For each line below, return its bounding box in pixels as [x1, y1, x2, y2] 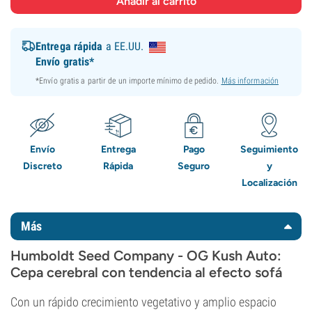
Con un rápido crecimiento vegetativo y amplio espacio [10, 295, 276, 309]
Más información [221, 76, 279, 86]
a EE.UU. [102, 40, 144, 53]
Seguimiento [240, 143, 299, 155]
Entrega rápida [36, 40, 103, 53]
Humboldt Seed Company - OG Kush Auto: [10, 247, 281, 264]
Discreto [22, 160, 62, 172]
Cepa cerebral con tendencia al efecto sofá [10, 264, 282, 281]
